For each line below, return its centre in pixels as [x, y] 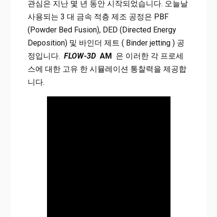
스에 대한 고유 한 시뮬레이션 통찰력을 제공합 [107, 69]
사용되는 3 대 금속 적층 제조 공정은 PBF [98, 17]
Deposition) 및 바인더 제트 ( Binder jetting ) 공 [106, 43]
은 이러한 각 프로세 [147, 56]
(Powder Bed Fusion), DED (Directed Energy [102, 30]
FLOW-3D [80, 56]
